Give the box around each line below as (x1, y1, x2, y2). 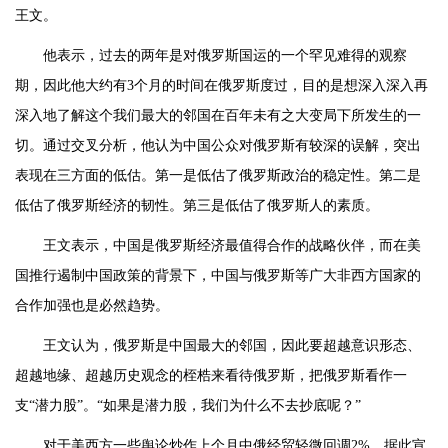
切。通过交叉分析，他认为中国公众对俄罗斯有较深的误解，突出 (15, 138, 421, 154)
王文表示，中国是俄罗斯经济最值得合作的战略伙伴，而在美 (43, 238, 421, 254)
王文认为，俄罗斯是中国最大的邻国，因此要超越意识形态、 (43, 338, 421, 354)
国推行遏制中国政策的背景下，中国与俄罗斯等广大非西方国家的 (15, 268, 421, 284)
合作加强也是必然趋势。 (15, 298, 169, 314)
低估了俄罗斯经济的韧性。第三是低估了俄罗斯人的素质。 (15, 198, 379, 214)
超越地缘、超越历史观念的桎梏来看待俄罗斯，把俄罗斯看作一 (15, 368, 407, 384)
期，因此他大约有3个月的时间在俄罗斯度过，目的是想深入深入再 (15, 78, 428, 94)
